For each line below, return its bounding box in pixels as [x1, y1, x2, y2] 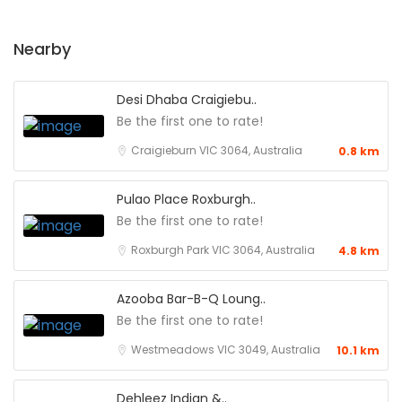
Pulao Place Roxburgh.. [117, 190, 256, 208]
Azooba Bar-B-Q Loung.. [117, 290, 266, 308]
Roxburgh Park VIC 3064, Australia [131, 242, 315, 258]
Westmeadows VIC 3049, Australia [131, 342, 320, 357]
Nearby [13, 38, 71, 60]
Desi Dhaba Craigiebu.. [117, 91, 257, 109]
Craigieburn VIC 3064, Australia [131, 143, 302, 158]
